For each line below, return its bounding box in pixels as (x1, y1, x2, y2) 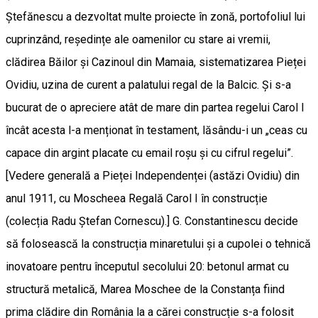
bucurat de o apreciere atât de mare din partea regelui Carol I (6, 100, 305, 114)
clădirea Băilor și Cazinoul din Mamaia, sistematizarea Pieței (6, 55, 306, 69)
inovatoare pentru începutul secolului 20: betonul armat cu (6, 259, 289, 273)
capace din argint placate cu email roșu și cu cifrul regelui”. (6, 146, 293, 160)
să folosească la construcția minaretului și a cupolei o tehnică (6, 236, 311, 251)
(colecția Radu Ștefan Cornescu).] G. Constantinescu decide (6, 214, 298, 228)
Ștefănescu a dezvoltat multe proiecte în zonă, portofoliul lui (6, 9, 305, 23)
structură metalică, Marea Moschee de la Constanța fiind (6, 282, 285, 296)
